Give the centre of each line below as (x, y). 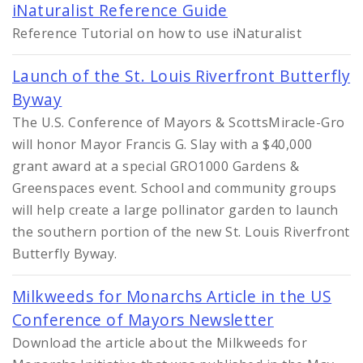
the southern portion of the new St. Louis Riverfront (181, 231)
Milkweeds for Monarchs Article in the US (172, 296)
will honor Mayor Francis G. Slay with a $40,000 (162, 144)
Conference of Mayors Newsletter (143, 319)
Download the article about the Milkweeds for (160, 342)
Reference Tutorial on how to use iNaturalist (157, 33)
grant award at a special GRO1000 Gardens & (156, 166)
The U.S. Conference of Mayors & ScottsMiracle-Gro (179, 122)
